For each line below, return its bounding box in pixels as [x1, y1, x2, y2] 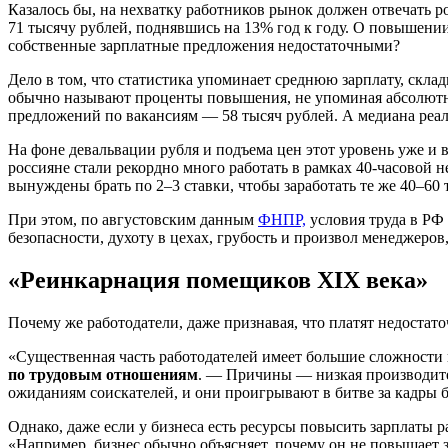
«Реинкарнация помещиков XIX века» [8, 266, 428, 293]
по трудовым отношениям [8, 365, 198, 383]
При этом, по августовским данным [8, 210, 258, 228]
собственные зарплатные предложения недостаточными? [8, 36, 400, 54]
